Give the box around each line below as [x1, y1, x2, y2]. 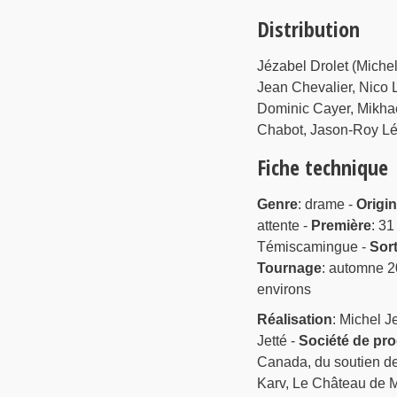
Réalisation [256, 312, 332, 328]
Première [310, 218, 371, 234]
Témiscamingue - [256, 239, 370, 255]
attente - [256, 218, 311, 234]
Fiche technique [256, 152, 388, 183]
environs [256, 282, 311, 298]
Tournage [256, 261, 322, 276]
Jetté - [256, 333, 299, 349]
